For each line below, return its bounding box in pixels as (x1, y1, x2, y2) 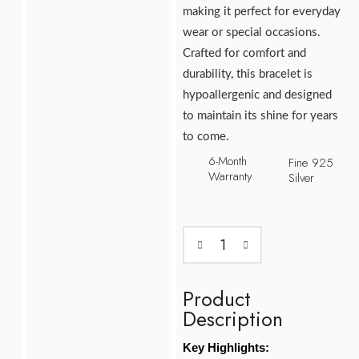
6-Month (208, 152, 248, 171)
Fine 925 (288, 154, 334, 172)
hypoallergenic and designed (183, 89, 333, 101)
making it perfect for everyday (183, 6, 341, 18)
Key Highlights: (183, 341, 270, 355)
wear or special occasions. (183, 26, 321, 38)
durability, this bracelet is (183, 68, 313, 80)
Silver (288, 169, 315, 188)
